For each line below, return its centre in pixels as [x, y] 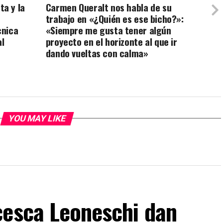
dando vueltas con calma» [97, 53]
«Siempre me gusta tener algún [108, 30]
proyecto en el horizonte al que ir [111, 41]
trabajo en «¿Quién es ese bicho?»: [114, 18]
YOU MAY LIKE [37, 118]
